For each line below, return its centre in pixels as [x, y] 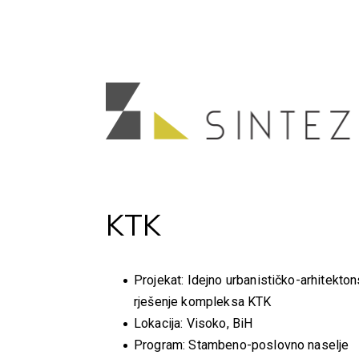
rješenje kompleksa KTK [203, 302]
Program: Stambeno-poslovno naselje [242, 345]
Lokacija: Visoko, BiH [194, 323]
